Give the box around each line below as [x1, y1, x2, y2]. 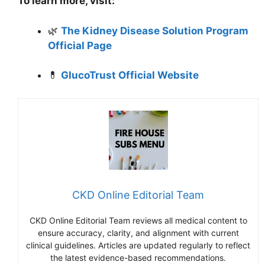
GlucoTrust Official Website [61, 69, 199, 82]
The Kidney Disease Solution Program [61, 24, 248, 37]
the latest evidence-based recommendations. [50, 252, 226, 263]
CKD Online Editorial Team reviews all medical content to [29, 215, 247, 225]
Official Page [48, 39, 112, 51]
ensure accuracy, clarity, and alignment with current [37, 227, 239, 238]
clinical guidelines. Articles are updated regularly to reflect [26, 240, 250, 250]
